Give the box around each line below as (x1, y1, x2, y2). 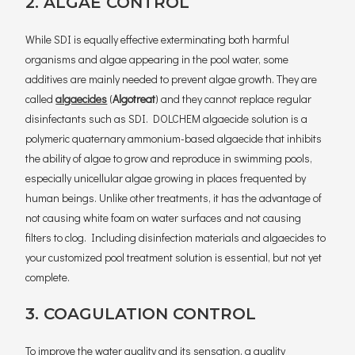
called (25, 91, 56, 106)
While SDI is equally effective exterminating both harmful (25, 32, 290, 47)
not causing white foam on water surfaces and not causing (25, 210, 302, 225)
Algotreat (113, 91, 156, 106)
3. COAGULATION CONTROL (25, 304, 257, 323)
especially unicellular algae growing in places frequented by (25, 170, 307, 185)
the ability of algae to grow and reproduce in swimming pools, (25, 151, 313, 166)
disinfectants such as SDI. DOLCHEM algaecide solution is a (25, 111, 308, 126)
